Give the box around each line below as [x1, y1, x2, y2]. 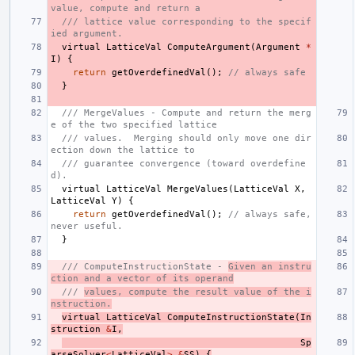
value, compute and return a [51, 2, 200, 13]
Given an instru [228, 261, 311, 272]
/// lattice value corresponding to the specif [62, 16, 311, 27]
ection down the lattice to [51, 144, 195, 155]
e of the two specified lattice [51, 119, 217, 130]
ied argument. [51, 28, 123, 39]
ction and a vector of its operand [51, 273, 234, 284]
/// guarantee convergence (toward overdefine [62, 158, 306, 169]
